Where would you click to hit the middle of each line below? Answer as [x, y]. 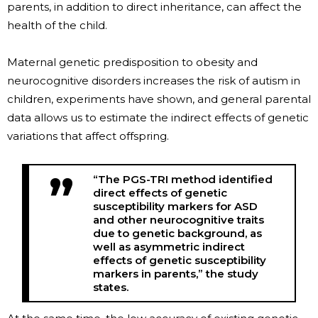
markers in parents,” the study [176, 273]
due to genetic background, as [178, 233]
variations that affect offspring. [88, 136]
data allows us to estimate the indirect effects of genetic [158, 117]
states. [111, 287]
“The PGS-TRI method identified [183, 179]
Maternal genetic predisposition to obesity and [132, 62]
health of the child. [57, 25]
